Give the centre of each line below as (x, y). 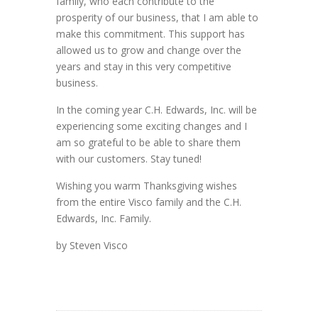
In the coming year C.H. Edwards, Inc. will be (157, 110)
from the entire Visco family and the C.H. (149, 202)
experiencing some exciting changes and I (152, 126)
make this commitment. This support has (150, 34)
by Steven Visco (92, 246)
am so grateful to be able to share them (148, 143)
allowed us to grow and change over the (149, 50)
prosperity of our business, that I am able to (157, 18)
